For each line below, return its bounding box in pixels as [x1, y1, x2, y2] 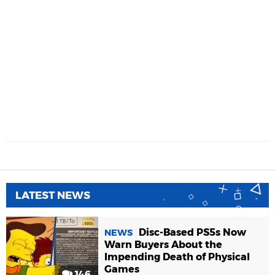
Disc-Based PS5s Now [139, 226, 246, 238]
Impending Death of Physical [104, 250, 250, 263]
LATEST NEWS [15, 189, 90, 201]
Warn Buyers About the [104, 238, 222, 250]
